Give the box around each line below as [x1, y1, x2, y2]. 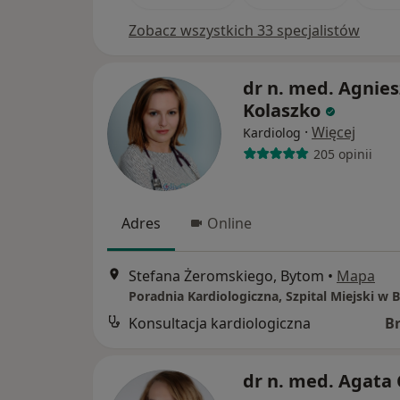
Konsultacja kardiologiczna [129, 313, 311, 334]
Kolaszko [243, 98, 321, 122]
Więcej [312, 122, 355, 142]
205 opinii [312, 145, 372, 162]
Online [207, 213, 252, 233]
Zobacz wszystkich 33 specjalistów [129, 21, 360, 40]
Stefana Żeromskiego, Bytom [129, 266, 324, 287]
